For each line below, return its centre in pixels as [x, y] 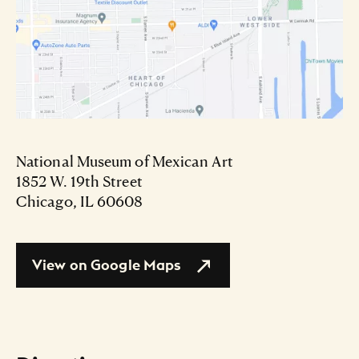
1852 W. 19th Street [79, 181]
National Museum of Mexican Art [125, 161]
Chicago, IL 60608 [80, 201]
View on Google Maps [107, 265]
